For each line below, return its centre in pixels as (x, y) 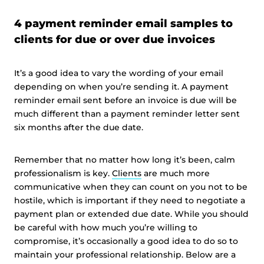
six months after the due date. (79, 127)
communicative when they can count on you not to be (131, 187)
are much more (176, 173)
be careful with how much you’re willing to (106, 227)
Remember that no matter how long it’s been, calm (125, 160)
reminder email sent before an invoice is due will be (126, 100)
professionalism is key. (63, 173)
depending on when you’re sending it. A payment (121, 87)
